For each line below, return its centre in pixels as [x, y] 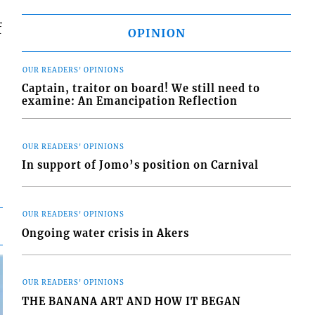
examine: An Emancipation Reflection [130, 102]
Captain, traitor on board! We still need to [141, 89]
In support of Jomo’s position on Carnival [141, 165]
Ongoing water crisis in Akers [106, 233]
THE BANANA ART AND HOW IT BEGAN [132, 301]
